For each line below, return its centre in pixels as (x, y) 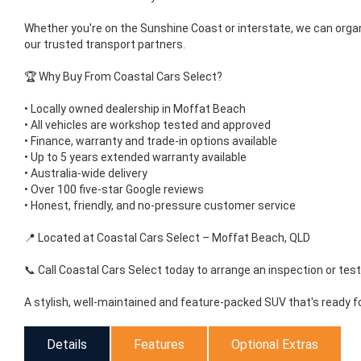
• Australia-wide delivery (86, 174)
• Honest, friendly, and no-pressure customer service (160, 206)
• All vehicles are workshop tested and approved (147, 125)
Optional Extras (275, 345)
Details (67, 345)
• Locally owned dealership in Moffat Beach (135, 109)
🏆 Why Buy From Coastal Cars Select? (123, 77)
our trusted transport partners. (105, 45)
